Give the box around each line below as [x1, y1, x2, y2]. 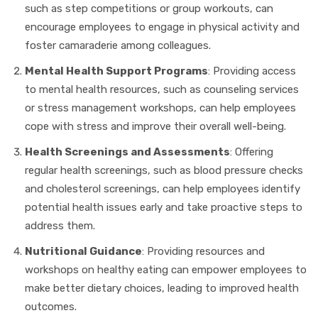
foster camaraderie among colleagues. [25, 38, 211, 52]
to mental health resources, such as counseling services [25, 82, 299, 96]
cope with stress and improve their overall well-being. [25, 119, 286, 133]
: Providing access [208, 64, 296, 77]
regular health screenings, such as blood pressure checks [25, 163, 303, 177]
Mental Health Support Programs [25, 64, 208, 77]
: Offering [230, 145, 273, 158]
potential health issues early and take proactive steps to [25, 200, 302, 214]
